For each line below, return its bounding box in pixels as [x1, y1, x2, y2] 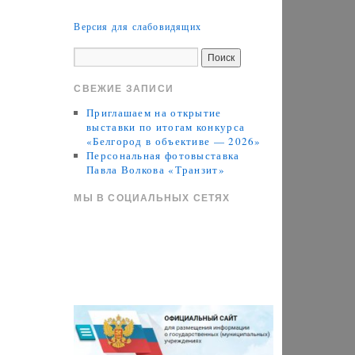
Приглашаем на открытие [86, 105, 222, 120]
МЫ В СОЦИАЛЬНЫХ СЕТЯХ [74, 193, 231, 204]
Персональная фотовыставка [86, 148, 240, 162]
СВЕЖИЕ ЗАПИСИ [74, 83, 174, 94]
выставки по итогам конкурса [86, 120, 246, 134]
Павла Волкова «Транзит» [86, 162, 225, 177]
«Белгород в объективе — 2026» [86, 134, 261, 148]
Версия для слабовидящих [74, 20, 202, 32]
